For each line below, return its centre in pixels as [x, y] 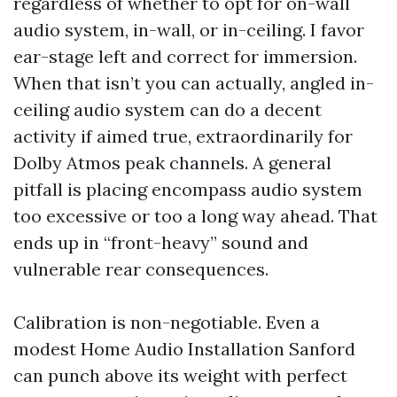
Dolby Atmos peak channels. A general [172, 163]
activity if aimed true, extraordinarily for [183, 136]
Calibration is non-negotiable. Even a [167, 322]
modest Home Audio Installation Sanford [184, 349]
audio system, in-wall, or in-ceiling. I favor [189, 30]
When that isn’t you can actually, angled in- [194, 83]
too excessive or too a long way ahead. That [195, 216]
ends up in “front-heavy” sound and [161, 242]
